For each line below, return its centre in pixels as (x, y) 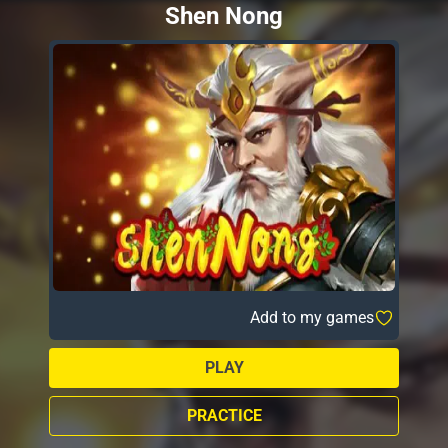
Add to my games (312, 317)
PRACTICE (224, 415)
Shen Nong (224, 16)
